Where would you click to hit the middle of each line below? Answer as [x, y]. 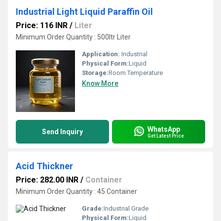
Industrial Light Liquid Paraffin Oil [84, 12]
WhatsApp [164, 129]
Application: [101, 54]
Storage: [95, 73]
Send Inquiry [62, 132]
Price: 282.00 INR [47, 180]
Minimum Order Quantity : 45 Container [76, 191]
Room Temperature [136, 73]
